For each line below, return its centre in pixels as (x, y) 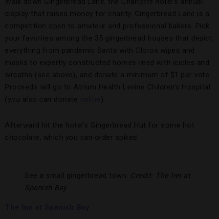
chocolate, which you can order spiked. (72, 138)
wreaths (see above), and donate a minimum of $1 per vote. (108, 75)
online (90, 99)
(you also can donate (43, 99)
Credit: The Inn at (160, 176)
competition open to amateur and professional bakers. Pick (107, 26)
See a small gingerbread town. (77, 176)
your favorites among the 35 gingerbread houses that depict (109, 38)
